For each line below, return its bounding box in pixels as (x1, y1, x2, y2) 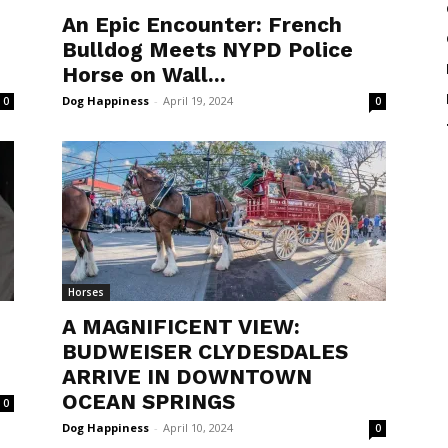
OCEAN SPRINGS (62, 389, 235, 414)
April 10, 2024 (163, 420, 233, 435)
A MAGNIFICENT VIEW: (62, 314, 300, 339)
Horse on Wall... (62, 62, 226, 87)
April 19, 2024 (163, 93, 233, 108)
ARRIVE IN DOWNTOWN (62, 364, 312, 389)
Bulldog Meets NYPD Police (62, 37, 353, 62)
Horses (68, 285, 104, 299)
